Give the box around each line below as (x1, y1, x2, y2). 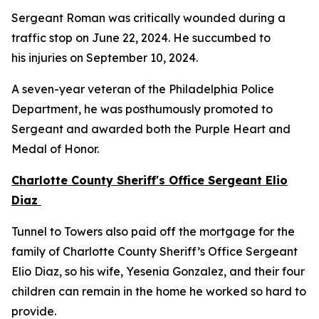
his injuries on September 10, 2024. (11, 51, 204, 65)
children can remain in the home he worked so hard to (11, 284, 306, 298)
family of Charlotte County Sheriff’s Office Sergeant (11, 244, 298, 258)
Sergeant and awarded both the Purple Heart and (11, 122, 291, 136)
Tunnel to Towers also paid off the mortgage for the (11, 224, 295, 239)
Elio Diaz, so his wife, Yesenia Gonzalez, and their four (11, 264, 305, 278)
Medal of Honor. (11, 142, 102, 156)
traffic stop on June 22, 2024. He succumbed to (11, 31, 271, 45)
